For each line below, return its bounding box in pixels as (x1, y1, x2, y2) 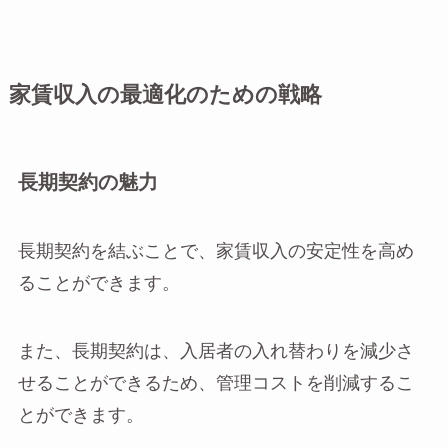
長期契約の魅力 (17, 172, 158, 193)
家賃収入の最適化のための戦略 (8, 84, 322, 106)
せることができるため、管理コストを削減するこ (17, 375, 414, 393)
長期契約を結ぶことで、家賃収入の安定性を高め (17, 243, 414, 261)
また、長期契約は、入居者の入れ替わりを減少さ (17, 343, 414, 361)
